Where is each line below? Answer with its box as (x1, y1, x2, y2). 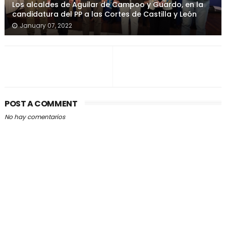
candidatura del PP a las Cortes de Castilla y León (12, 9, 197, 19)
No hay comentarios (4, 112, 65, 121)
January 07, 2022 (19, 21, 72, 30)
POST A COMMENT (4, 98, 78, 109)
